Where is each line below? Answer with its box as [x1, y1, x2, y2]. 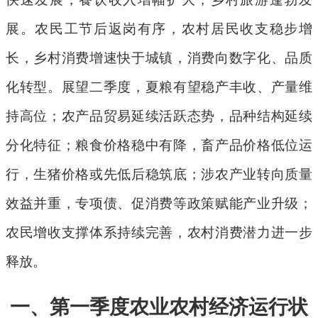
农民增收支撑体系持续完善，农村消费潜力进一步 [6, 225, 312, 241]
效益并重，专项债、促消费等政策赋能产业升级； [6, 196, 312, 212]
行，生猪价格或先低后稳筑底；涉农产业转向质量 [6, 167, 312, 182]
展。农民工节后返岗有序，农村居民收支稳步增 [6, 21, 312, 37]
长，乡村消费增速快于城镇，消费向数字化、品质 [6, 50, 312, 66]
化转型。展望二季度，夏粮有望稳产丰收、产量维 [6, 79, 312, 95]
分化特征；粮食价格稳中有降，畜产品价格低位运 [6, 138, 312, 153]
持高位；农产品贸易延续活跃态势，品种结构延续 [6, 109, 312, 124]
